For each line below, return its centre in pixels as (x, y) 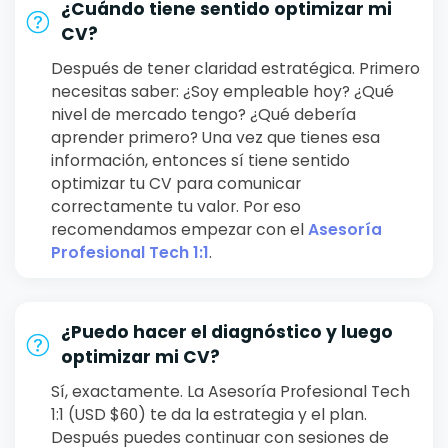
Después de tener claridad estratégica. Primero (235, 69)
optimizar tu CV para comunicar (176, 184)
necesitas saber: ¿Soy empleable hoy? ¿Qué (222, 92)
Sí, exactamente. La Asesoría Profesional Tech (230, 392)
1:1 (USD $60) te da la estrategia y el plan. (209, 415)
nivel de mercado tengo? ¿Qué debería (203, 115)
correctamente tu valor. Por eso (176, 207)
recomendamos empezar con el (179, 230)
